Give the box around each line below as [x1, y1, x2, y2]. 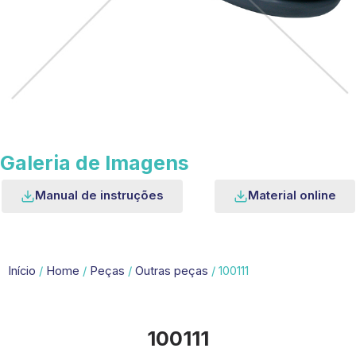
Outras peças [135, 264, 208, 279]
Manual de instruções [34, 188, 164, 203]
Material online [247, 188, 336, 203]
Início [8, 264, 36, 279]
